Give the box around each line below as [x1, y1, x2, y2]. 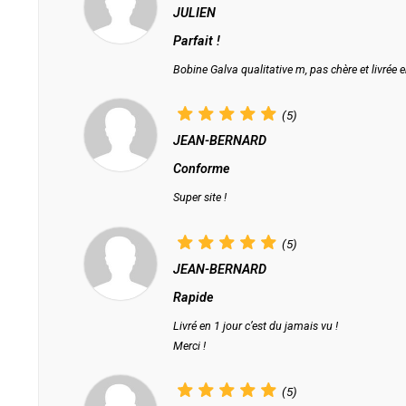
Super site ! [173, 190, 227, 205]
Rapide [173, 289, 214, 305]
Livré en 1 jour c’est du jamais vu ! [173, 318, 338, 333]
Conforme [173, 161, 230, 178]
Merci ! [173, 338, 206, 353]
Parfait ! [173, 33, 220, 49]
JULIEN [173, 5, 216, 21]
